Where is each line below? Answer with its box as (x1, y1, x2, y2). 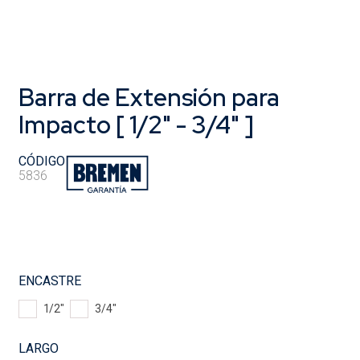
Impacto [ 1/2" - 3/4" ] (18, 108, 254, 141)
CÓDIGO (18, 153, 65, 169)
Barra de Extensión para (18, 80, 280, 113)
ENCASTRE (18, 273, 81, 289)
